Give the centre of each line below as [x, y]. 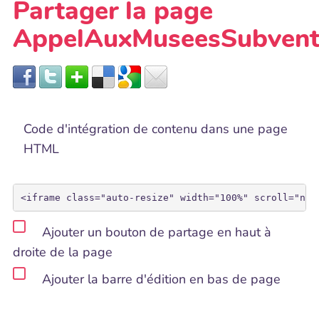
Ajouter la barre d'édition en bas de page [159, 279]
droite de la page [63, 252]
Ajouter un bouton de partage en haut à [155, 232]
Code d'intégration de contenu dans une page [156, 129]
